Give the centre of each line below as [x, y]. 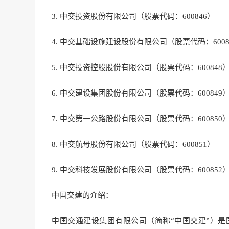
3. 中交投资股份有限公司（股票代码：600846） [133, 17]
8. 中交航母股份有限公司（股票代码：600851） [133, 144]
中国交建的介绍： [82, 196]
